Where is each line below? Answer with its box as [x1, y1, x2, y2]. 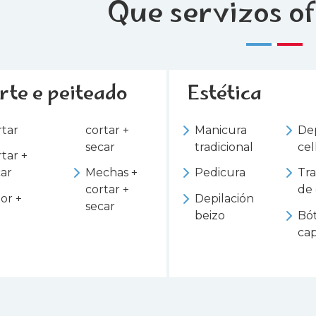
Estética [187, 77, 262, 112]
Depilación [195, 192, 255, 206]
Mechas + [85, 166, 138, 180]
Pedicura [195, 166, 246, 180]
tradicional [195, 140, 254, 154]
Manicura [195, 123, 248, 137]
